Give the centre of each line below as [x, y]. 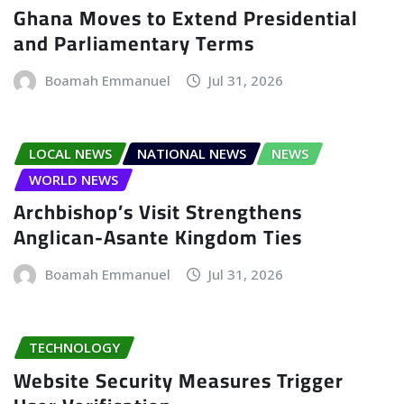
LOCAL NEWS [70, 153]
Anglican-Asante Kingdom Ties [158, 238]
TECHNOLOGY [74, 348]
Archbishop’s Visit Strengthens [158, 212]
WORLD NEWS [73, 179]
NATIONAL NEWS [192, 153]
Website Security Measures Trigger [179, 381]
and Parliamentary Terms [134, 43]
